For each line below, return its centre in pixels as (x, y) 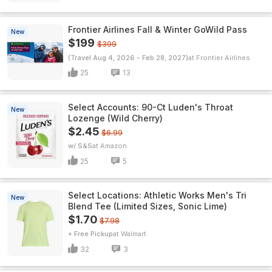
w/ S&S (80, 146)
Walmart (134, 234)
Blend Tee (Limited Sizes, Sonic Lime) (148, 206)
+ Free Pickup (90, 234)
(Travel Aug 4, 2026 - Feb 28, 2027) (128, 57)
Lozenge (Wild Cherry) (115, 118)
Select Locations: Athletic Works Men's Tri (157, 195)
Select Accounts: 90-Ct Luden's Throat (151, 107)
